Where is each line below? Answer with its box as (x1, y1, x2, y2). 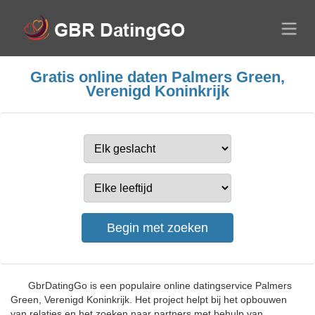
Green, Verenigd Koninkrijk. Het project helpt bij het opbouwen (11, 294, 287, 305)
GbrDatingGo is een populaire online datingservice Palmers (28, 280, 292, 291)
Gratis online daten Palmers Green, (30, 68, 285, 86)
